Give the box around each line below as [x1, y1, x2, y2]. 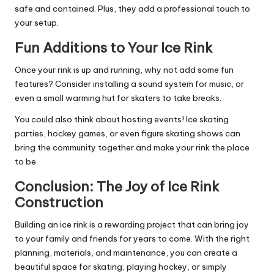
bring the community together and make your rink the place [15, 142, 250, 154]
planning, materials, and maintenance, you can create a [15, 247, 237, 259]
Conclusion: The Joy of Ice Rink [15, 178, 220, 196]
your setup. [15, 17, 59, 29]
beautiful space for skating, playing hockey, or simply [15, 261, 227, 273]
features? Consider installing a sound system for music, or [15, 78, 244, 90]
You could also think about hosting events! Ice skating [15, 114, 229, 125]
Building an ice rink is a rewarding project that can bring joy [15, 219, 249, 231]
